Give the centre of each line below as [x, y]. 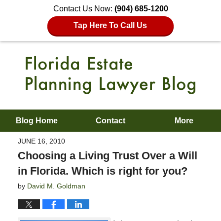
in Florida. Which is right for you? [102, 171]
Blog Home [37, 121]
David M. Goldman [56, 186]
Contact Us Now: [84, 9]
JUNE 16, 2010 [41, 141]
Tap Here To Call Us [110, 25]
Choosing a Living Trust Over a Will [107, 155]
